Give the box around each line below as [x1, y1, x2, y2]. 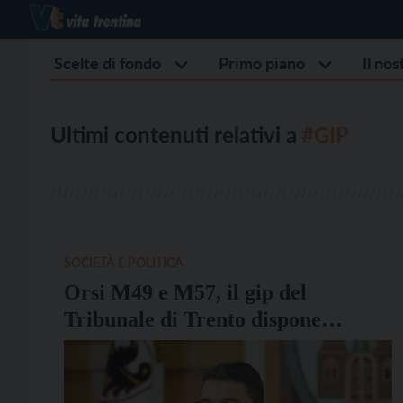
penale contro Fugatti [64, 362, 263, 385]
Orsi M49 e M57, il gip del [64, 281, 307, 304]
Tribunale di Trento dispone [64, 308, 321, 331]
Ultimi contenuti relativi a [50, 121, 297, 148]
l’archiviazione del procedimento [64, 335, 369, 358]
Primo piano [219, 53, 305, 73]
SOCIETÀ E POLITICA [64, 255, 184, 270]
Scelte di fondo [54, 53, 161, 73]
